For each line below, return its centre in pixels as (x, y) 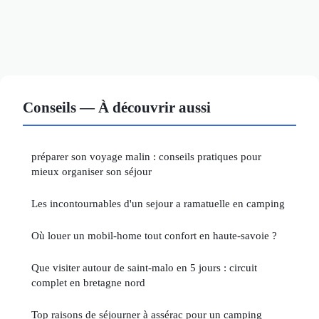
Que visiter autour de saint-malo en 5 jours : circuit (144, 268)
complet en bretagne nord (88, 283)
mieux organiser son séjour (91, 172)
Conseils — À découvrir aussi (117, 108)
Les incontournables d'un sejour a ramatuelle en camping (158, 204)
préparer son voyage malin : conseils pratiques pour (146, 157)
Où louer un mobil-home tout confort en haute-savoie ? (154, 236)
